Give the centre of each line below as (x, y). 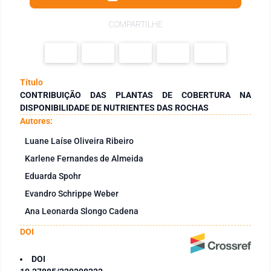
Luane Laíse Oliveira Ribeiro (79, 141)
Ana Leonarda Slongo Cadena (82, 211)
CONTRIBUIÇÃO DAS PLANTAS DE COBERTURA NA (135, 95)
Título (31, 82)
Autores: (36, 121)
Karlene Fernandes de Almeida (84, 158)
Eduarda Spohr (53, 176)
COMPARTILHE (135, 24)
